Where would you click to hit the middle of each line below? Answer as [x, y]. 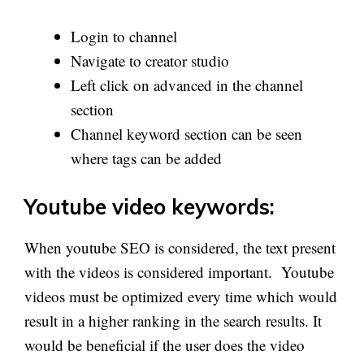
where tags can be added [146, 158]
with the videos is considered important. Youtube [179, 271]
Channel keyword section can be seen [186, 134]
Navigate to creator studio [150, 61]
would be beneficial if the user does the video [165, 344]
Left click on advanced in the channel [187, 85]
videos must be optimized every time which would [181, 296]
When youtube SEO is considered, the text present [180, 247]
